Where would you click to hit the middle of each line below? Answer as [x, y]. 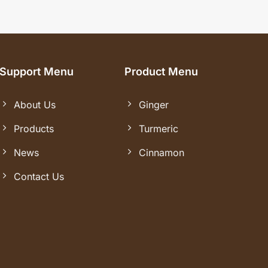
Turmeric [158, 128]
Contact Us [39, 176]
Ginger [153, 104]
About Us [35, 104]
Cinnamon [161, 152]
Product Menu [161, 72]
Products [34, 128]
